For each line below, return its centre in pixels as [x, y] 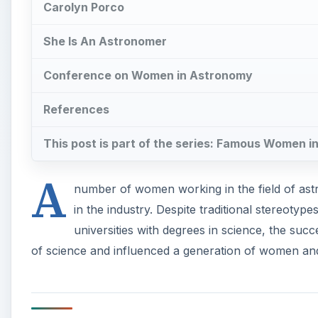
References [76, 109]
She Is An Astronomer [105, 42]
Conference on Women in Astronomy [148, 75]
